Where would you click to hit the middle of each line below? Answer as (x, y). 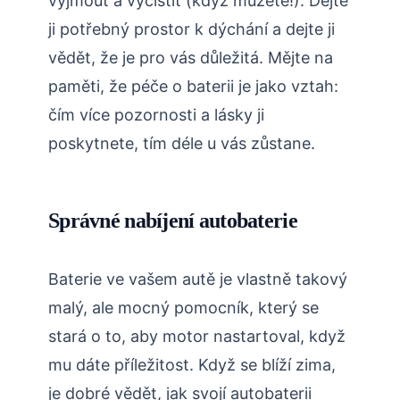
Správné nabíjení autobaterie (173, 221)
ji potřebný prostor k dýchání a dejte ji (192, 29)
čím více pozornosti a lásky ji (156, 115)
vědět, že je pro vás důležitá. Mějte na (191, 58)
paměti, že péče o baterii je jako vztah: (193, 87)
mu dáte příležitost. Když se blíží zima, (192, 365)
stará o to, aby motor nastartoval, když (197, 337)
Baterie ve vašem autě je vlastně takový (198, 279)
